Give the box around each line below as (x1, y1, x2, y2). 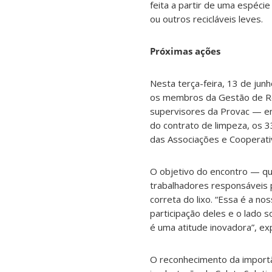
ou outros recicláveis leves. (150, 13, 263, 25)
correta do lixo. (150, 193, 215, 206)
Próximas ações (150, 45, 220, 58)
